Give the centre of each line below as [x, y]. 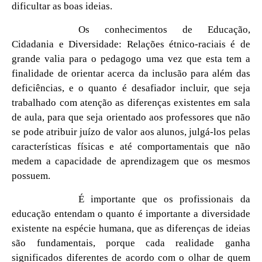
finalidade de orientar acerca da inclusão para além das [131, 73]
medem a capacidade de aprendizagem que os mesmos [131, 161]
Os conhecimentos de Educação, [164, 29]
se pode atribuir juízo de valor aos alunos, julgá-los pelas [131, 132]
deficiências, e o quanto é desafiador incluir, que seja [131, 88]
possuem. [31, 175]
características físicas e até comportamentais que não [131, 146]
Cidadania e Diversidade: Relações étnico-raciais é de [131, 44]
